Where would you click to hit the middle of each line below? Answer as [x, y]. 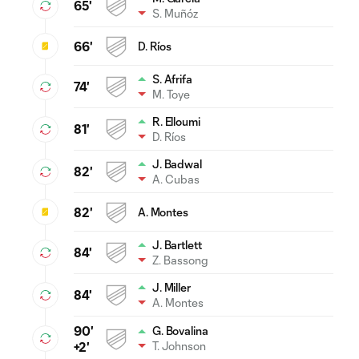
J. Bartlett [177, 244]
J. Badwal [177, 163]
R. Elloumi [176, 121]
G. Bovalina [180, 331]
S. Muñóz [175, 13]
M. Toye [171, 94]
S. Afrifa [172, 79]
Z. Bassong [180, 260]
